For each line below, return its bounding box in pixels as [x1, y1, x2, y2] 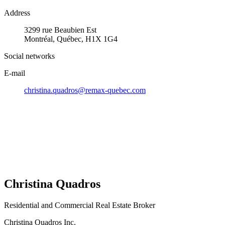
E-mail [4, 68, 25, 77]
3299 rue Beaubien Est [24, 25, 96, 34]
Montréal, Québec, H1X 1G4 [24, 34, 118, 43]
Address [4, 8, 30, 17]
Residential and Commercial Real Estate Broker [4, 200, 155, 209]
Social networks [4, 51, 55, 60]
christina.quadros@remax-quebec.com [24, 85, 146, 94]
